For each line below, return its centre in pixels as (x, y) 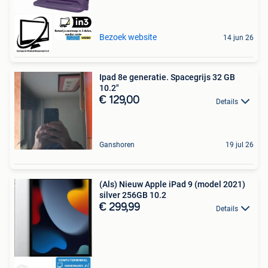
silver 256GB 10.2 (133, 195)
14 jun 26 (238, 38)
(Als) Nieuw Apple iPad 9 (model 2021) (172, 185)
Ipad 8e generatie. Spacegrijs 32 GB (167, 77)
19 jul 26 (240, 145)
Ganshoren (117, 145)
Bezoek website (128, 37)
